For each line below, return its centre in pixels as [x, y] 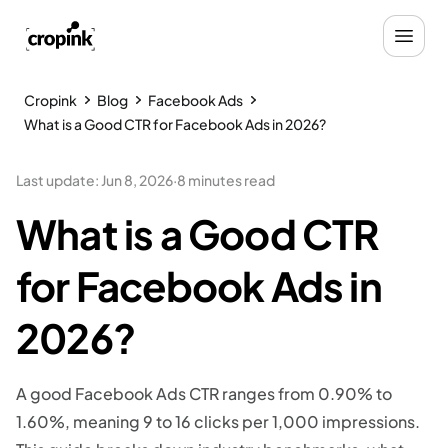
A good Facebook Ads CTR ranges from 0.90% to [204, 393]
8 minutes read [226, 180]
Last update [55, 180]
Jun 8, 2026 [137, 180]
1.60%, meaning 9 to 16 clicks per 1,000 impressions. [218, 421]
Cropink [50, 100]
